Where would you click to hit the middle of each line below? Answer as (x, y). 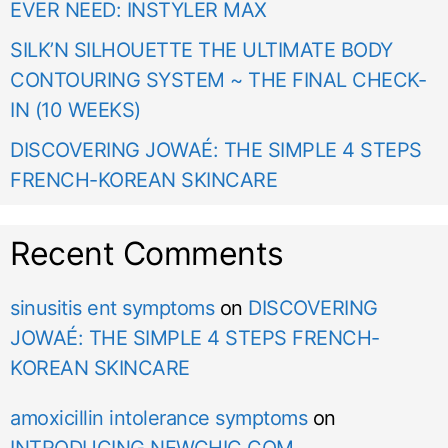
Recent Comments (147, 253)
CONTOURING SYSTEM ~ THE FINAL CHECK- (218, 79)
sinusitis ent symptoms (112, 307)
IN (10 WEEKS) (75, 109)
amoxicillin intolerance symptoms (158, 417)
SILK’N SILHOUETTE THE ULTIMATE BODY (201, 49)
